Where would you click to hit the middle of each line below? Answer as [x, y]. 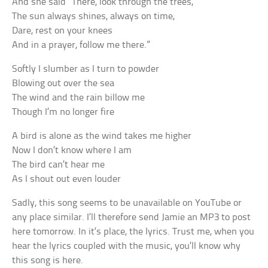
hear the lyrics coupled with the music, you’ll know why [127, 246]
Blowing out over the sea [63, 83]
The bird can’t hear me [59, 165]
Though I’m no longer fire [63, 112]
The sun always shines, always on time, [94, 16]
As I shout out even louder [67, 179]
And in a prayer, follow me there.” [81, 45]
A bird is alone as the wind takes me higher [102, 136]
